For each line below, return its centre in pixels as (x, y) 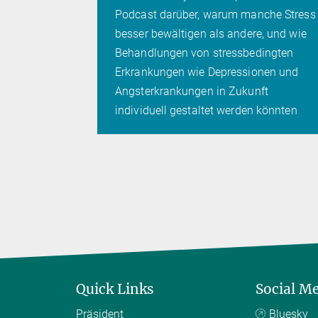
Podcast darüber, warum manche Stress (215, 14)
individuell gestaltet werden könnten (206, 110)
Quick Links (115, 289)
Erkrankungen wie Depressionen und (207, 72)
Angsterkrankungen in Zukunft (192, 91)
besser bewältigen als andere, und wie (211, 33)
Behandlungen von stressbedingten (204, 53)
